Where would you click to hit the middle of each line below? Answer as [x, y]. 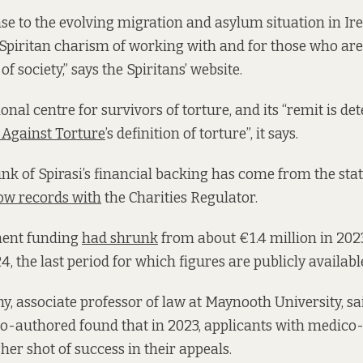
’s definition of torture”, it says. [202, 134]
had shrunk [120, 238]
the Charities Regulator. [179, 198]
